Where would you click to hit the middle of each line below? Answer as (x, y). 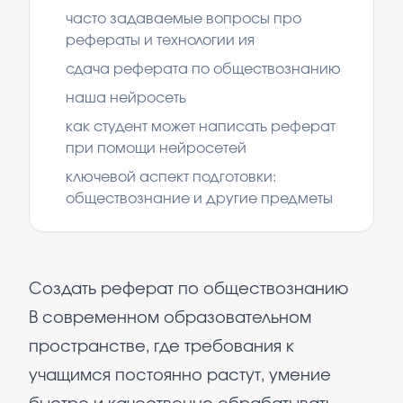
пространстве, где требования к (161, 347)
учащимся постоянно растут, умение (180, 376)
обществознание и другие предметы (199, 199)
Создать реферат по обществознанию (188, 290)
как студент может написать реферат (201, 127)
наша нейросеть (126, 98)
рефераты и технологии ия (160, 40)
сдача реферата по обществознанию (203, 69)
